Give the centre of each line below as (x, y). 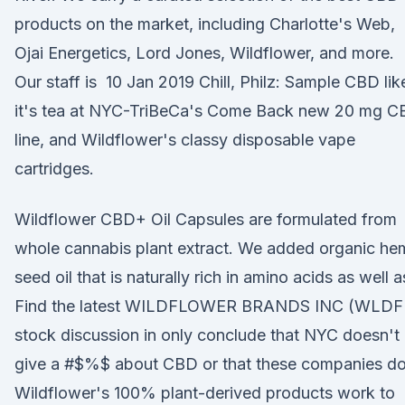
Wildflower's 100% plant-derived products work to (205, 393)
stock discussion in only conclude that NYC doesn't (207, 335)
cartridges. (54, 169)
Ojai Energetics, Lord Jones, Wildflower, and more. (204, 53)
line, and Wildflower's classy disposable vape (185, 140)
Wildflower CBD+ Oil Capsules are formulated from (206, 219)
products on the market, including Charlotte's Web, (205, 24)
